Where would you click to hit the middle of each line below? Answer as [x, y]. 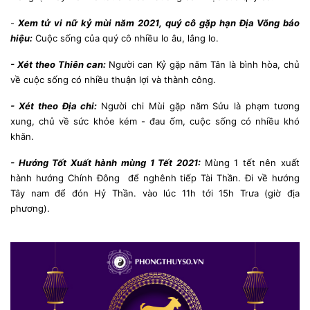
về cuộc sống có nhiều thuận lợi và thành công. [113, 80]
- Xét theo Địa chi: [56, 106]
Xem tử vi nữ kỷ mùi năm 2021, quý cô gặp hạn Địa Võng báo [157, 23]
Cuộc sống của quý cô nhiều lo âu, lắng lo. [126, 38]
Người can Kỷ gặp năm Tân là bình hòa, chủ [204, 64]
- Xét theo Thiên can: [60, 64]
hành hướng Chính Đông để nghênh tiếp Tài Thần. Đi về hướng [155, 178]
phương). [30, 208]
